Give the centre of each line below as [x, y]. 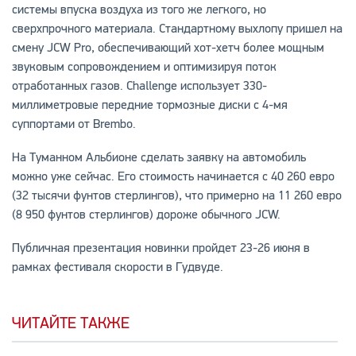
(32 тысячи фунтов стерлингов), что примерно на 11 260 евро [176, 196]
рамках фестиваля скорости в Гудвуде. [117, 267]
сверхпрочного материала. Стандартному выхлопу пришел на [177, 29]
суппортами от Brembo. [74, 124]
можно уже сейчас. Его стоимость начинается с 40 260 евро [173, 177]
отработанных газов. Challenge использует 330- [139, 86]
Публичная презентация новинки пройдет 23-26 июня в [161, 248]
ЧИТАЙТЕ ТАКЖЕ [70, 323]
